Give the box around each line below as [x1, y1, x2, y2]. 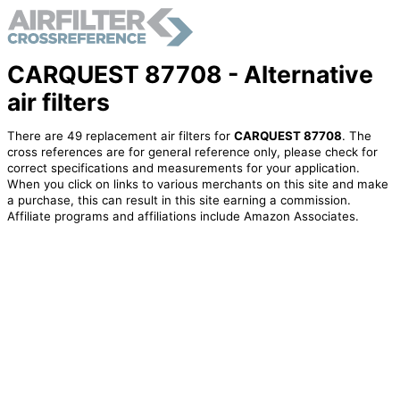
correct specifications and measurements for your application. [6, 161, 360, 176]
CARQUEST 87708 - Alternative [6, 59, 373, 88]
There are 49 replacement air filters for [6, 129, 234, 144]
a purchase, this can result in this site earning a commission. [6, 193, 351, 208]
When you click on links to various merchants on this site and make [6, 177, 388, 192]
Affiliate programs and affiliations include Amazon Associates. [6, 209, 359, 224]
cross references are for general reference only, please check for [6, 145, 378, 160]
